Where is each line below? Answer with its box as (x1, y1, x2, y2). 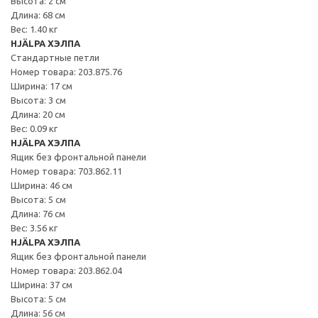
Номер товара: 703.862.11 (11, 165, 122, 176)
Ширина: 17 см (11, 80, 72, 91)
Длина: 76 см (11, 208, 65, 219)
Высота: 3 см (11, 94, 66, 105)
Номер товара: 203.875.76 (11, 66, 122, 77)
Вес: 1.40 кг (11, 23, 57, 34)
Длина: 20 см (11, 109, 65, 119)
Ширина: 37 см (11, 279, 72, 290)
